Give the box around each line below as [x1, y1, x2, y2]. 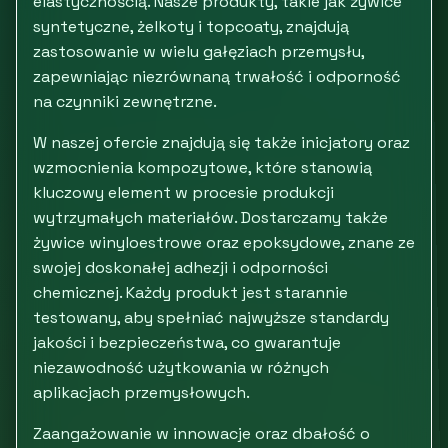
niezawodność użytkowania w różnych [33, 357, 329, 378]
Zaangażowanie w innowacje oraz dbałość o [33, 423, 370, 444]
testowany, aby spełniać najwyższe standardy [33, 307, 389, 328]
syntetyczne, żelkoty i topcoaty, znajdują [33, 16, 349, 37]
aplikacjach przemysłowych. [33, 382, 250, 403]
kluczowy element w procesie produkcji [33, 182, 334, 203]
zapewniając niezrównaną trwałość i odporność [33, 66, 401, 87]
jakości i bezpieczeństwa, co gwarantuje [33, 332, 341, 353]
